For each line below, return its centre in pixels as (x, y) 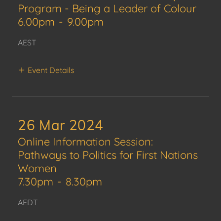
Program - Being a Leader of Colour (107, 8)
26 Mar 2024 (61, 125)
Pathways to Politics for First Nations (108, 155)
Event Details (51, 70)
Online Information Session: (85, 141)
